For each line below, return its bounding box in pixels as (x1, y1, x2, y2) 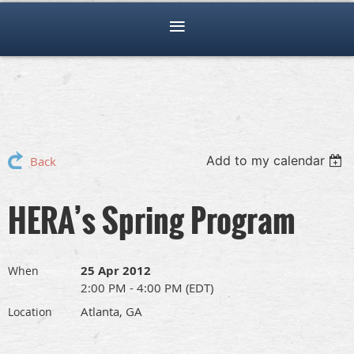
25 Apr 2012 (81, 262, 151, 280)
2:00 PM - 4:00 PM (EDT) (81, 280, 213, 296)
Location (8, 304, 52, 320)
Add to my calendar (206, 153, 326, 169)
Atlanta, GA (81, 303, 142, 320)
